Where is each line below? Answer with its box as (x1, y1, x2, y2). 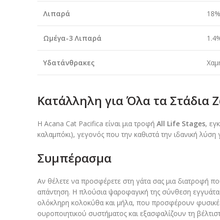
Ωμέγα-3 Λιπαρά (43, 33, 102, 43)
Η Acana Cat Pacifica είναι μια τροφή (37, 119, 157, 129)
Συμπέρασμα (37, 150, 111, 166)
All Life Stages (157, 119, 205, 129)
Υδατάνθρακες (43, 58, 95, 68)
